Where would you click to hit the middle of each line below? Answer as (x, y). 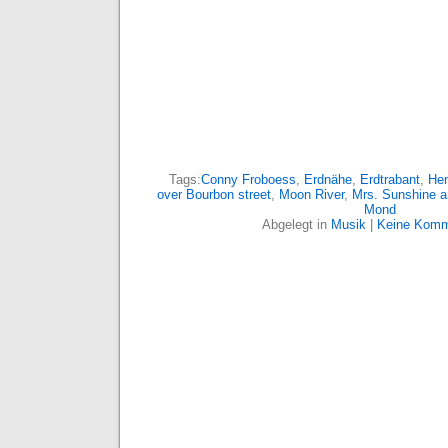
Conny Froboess (248, 179)
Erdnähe (328, 179)
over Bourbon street (214, 194)
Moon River (311, 194)
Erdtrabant (390, 179)
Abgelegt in (296, 224)
